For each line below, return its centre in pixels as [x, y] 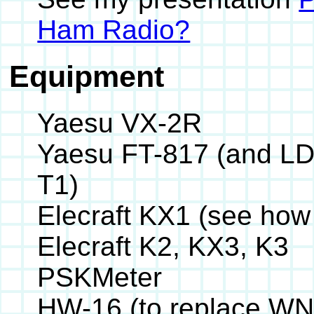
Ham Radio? [114, 30]
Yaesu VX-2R [120, 123]
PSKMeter [100, 277]
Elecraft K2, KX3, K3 [163, 246]
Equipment [87, 76]
